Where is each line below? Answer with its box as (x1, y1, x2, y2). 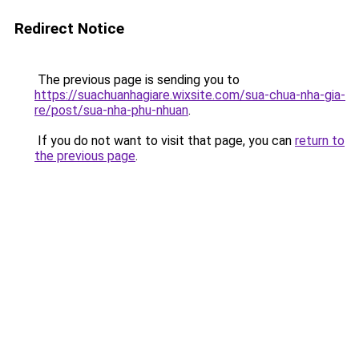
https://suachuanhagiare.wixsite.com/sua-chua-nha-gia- (34, 87, 345, 103)
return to (295, 133, 345, 148)
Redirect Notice (14, 19, 124, 38)
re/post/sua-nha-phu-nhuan (34, 103, 188, 118)
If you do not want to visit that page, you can (34, 133, 295, 148)
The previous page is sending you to (34, 72, 240, 87)
